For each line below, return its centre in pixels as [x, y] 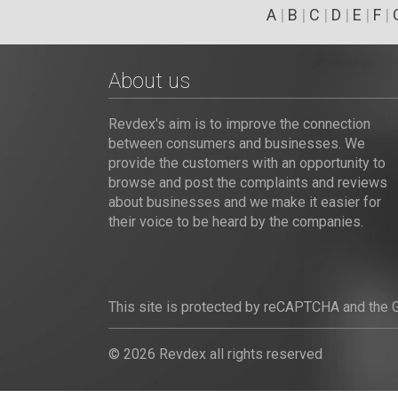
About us [149, 81]
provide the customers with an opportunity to [247, 163]
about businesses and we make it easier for [245, 202]
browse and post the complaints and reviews [248, 183]
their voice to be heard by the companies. [236, 222]
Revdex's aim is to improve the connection [239, 124]
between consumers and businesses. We [237, 143]
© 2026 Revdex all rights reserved [215, 354]
